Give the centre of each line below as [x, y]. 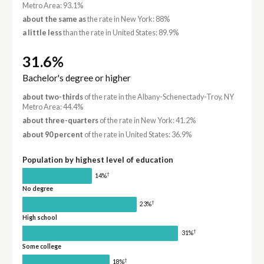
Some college [42, 246]
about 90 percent [52, 134]
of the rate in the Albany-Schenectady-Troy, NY [158, 97]
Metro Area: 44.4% [52, 107]
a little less [42, 33]
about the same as [54, 19]
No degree [37, 189]
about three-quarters [60, 121]
